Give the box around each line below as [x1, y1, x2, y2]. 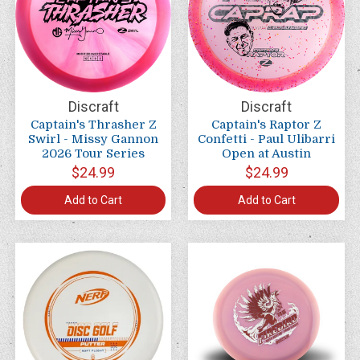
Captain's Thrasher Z [30, 117, 157, 133]
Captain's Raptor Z [211, 117, 321, 133]
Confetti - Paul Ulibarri [198, 132, 335, 147]
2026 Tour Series [42, 146, 145, 162]
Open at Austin [222, 146, 311, 162]
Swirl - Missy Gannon [28, 132, 159, 147]
